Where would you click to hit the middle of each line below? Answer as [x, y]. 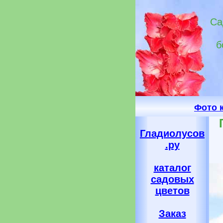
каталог [172, 168]
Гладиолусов [172, 133]
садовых [172, 179]
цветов [172, 191]
